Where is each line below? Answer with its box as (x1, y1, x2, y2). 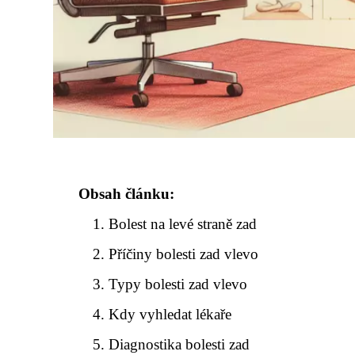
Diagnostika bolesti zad (109, 336, 250, 353)
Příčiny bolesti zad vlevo (109, 246, 259, 262)
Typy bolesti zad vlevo (109, 276, 248, 292)
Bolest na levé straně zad (109, 216, 258, 232)
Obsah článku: (78, 185, 174, 202)
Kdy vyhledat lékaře (109, 306, 232, 323)
